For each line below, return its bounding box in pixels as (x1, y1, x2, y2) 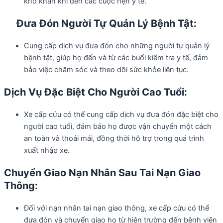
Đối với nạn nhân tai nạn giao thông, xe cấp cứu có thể (24, 204, 209, 213)
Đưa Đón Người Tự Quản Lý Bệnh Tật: (4, 17, 197, 29)
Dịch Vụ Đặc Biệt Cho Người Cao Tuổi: (4, 86, 187, 98)
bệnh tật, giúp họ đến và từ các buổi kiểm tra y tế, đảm (24, 53, 208, 62)
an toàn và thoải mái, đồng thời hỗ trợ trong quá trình (24, 134, 204, 143)
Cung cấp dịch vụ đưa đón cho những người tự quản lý (24, 41, 210, 50)
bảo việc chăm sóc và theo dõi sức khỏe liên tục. (24, 65, 189, 74)
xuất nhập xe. (24, 146, 70, 155)
